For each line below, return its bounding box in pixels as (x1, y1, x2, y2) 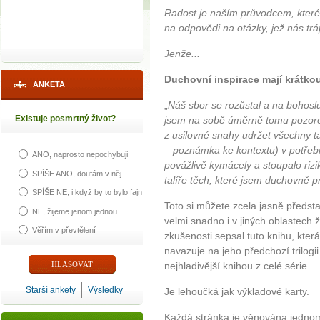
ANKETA (33, 80, 65, 89)
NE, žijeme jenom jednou (32, 206, 117, 216)
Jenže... (164, 48, 200, 60)
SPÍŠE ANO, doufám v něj (32, 169, 121, 178)
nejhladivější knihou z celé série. (164, 260, 310, 272)
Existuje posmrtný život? (15, 114, 116, 124)
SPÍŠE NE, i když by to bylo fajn (32, 188, 142, 197)
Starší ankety (26, 285, 76, 295)
